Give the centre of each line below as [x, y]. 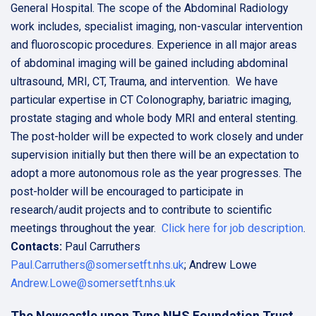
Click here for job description [232, 228]
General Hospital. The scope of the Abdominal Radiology [150, 8]
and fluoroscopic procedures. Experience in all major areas [154, 45]
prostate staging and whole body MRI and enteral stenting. [156, 118]
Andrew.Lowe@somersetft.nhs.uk [93, 283]
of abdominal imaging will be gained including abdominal [149, 63]
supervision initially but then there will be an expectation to [155, 155]
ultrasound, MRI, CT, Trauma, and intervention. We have [144, 81]
